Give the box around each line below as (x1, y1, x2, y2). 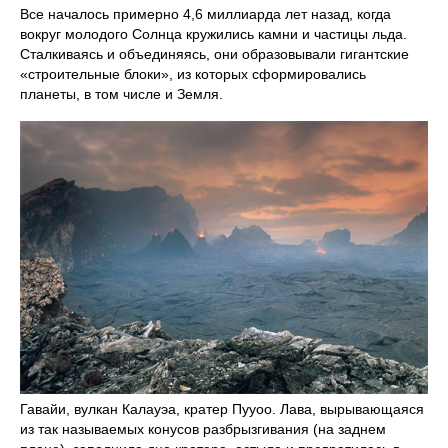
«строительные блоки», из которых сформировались (20, 66, 366, 83)
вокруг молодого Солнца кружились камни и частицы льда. (20, 26, 407, 43)
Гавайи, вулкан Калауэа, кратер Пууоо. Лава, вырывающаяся (20, 401, 424, 418)
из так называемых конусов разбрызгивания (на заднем (20, 421, 386, 438)
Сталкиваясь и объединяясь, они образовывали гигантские (20, 46, 409, 63)
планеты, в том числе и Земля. (20, 86, 223, 103)
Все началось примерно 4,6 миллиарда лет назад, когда (20, 6, 391, 23)
